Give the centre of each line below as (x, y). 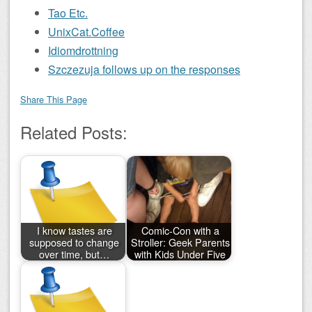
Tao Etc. (68, 13)
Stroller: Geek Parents (180, 242)
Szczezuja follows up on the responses (144, 70)
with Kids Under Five (180, 253)
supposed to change (75, 242)
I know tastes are (74, 230)
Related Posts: (74, 132)
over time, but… (75, 253)
